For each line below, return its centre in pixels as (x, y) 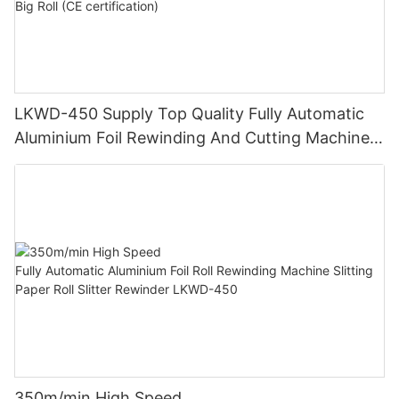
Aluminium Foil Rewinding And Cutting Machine (192, 138)
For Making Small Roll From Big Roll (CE (163, 162)
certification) (63, 186)
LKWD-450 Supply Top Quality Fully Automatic (189, 114)
